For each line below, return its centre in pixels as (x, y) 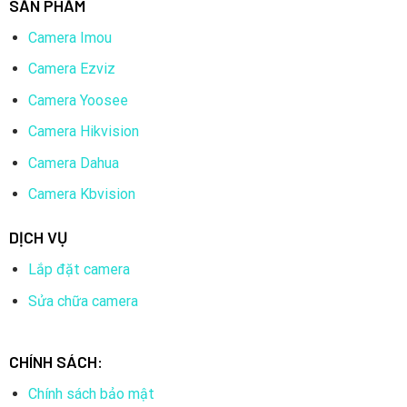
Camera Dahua (73, 163)
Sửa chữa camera (83, 301)
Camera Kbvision (81, 194)
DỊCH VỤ (38, 238)
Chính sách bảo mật (91, 394)
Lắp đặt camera (79, 270)
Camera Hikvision (83, 132)
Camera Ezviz (71, 69)
